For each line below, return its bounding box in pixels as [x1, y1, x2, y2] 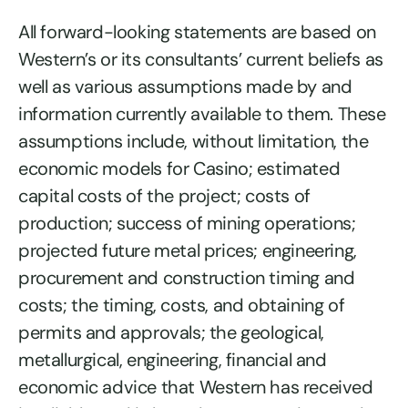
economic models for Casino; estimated [18, 156, 341, 180]
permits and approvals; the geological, [18, 320, 324, 344]
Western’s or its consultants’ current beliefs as [18, 46, 383, 71]
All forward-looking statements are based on [18, 19, 376, 44]
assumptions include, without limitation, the [18, 128, 369, 153]
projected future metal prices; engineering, [18, 238, 357, 262]
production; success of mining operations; [18, 210, 356, 235]
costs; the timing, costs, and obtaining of [18, 292, 345, 317]
